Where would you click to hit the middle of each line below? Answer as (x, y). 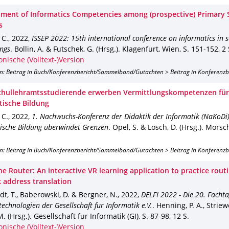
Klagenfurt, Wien (150, 50)
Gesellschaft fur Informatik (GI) (85, 217)
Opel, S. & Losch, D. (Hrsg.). (158, 128)
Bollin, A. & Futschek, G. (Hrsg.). (67, 50)
